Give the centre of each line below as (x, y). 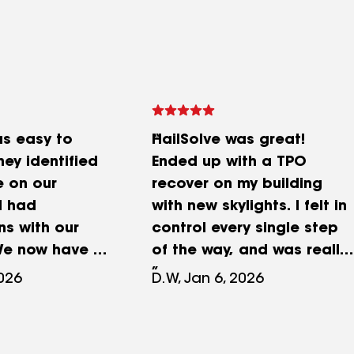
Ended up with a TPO (229, 163)
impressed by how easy (240, 273)
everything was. (209, 296)
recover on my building (237, 185)
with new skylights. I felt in (249, 207)
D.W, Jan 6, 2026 (208, 280)
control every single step (245, 229)
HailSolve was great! (228, 141)
